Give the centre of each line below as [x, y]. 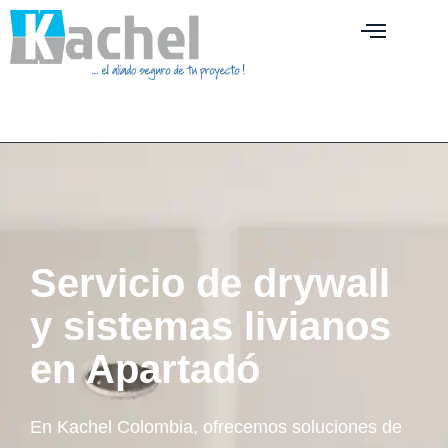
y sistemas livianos [210, 326]
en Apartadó [145, 369]
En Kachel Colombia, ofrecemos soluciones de [216, 427]
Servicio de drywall [210, 283]
